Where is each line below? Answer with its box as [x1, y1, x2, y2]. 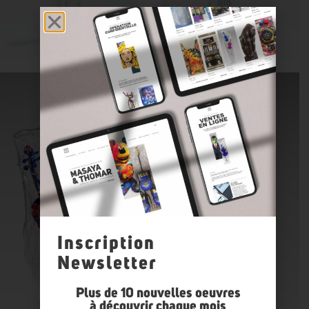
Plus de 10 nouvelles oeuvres [75, 287, 241, 301]
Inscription [57, 235, 155, 253]
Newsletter [57, 255, 157, 273]
